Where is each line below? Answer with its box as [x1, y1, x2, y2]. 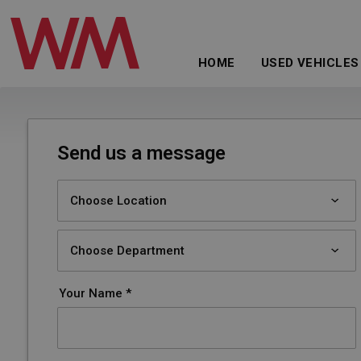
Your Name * [58, 286, 131, 301]
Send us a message [56, 142, 226, 164]
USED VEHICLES [260, 55, 359, 70]
